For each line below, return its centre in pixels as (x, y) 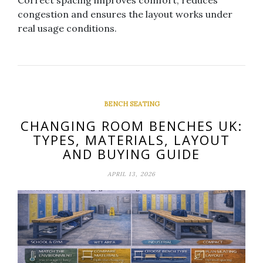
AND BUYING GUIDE (131, 154)
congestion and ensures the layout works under (125, 14)
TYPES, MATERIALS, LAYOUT (131, 140)
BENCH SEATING (131, 104)
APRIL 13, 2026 (131, 174)
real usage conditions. (67, 28)
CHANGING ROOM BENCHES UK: (131, 126)
